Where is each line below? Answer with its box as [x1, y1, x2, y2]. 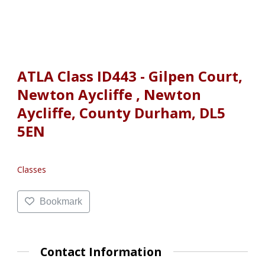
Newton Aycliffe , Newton [17, 84, 201, 104]
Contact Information [40, 243, 162, 260]
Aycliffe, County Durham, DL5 [17, 102, 225, 122]
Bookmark [39, 196, 82, 206]
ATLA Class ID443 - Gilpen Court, [17, 66, 243, 86]
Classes [17, 163, 46, 175]
